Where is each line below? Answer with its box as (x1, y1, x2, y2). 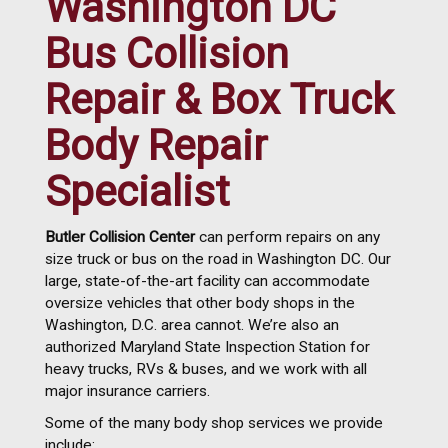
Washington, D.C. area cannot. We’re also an (45, 315, 339, 334)
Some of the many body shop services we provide (45, 413, 383, 432)
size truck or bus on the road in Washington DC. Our (45, 249, 391, 268)
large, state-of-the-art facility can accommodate (45, 271, 370, 290)
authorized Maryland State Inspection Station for (45, 337, 370, 356)
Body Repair (45, 121, 267, 170)
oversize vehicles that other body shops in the (45, 293, 355, 312)
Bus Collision (45, 29, 289, 78)
